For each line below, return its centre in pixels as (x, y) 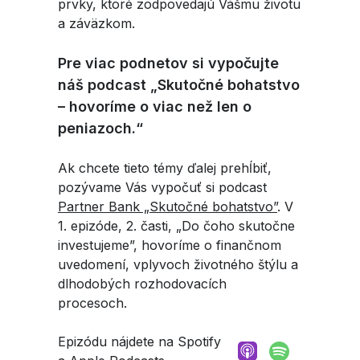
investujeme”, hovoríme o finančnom (170, 245)
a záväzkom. (98, 23)
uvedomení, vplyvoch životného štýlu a (178, 264)
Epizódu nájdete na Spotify (139, 341)
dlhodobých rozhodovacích (142, 283)
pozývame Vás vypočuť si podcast (162, 187)
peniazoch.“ (102, 128)
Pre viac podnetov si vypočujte (168, 63)
